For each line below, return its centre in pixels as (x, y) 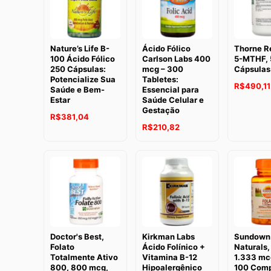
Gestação (161, 110)
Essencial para (170, 89)
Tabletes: (160, 79)
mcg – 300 (162, 69)
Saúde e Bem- (77, 89)
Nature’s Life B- (80, 48)
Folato (62, 247)
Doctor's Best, (77, 236)
